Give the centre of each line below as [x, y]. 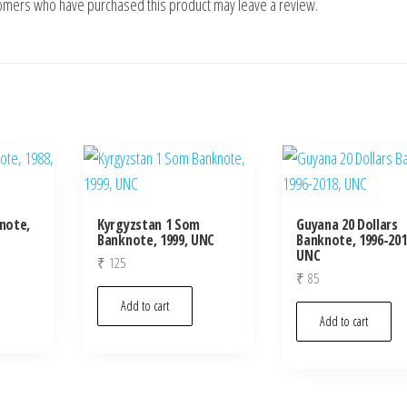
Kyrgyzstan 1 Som [149, 224]
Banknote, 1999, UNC [156, 240]
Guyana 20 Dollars [347, 224]
